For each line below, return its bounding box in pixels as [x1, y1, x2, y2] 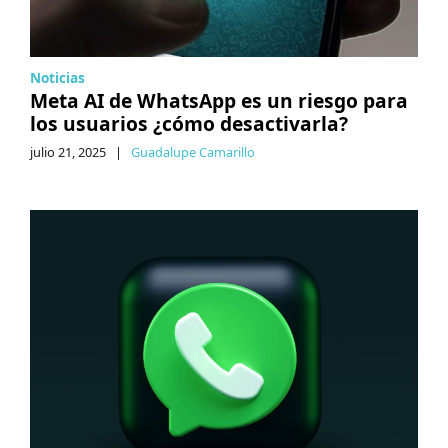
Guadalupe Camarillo [131, 142, 255, 161]
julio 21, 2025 [30, 142, 106, 161]
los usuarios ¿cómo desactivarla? [30, 109, 348, 137]
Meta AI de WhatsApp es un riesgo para [30, 86, 408, 114]
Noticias [30, 67, 85, 87]
